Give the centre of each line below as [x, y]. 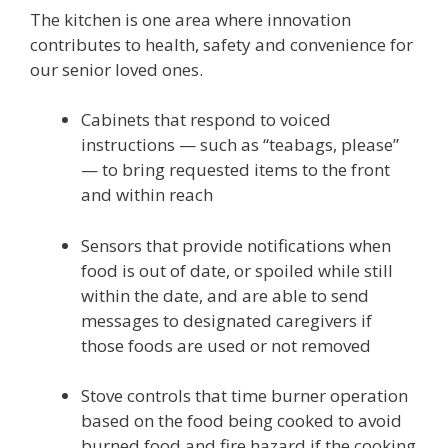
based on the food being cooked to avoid [241, 420]
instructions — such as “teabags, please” [240, 144]
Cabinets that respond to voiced [206, 119]
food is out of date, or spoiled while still [237, 270]
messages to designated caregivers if [226, 320]
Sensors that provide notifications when [236, 245]
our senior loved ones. [116, 69]
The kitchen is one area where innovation [190, 19]
